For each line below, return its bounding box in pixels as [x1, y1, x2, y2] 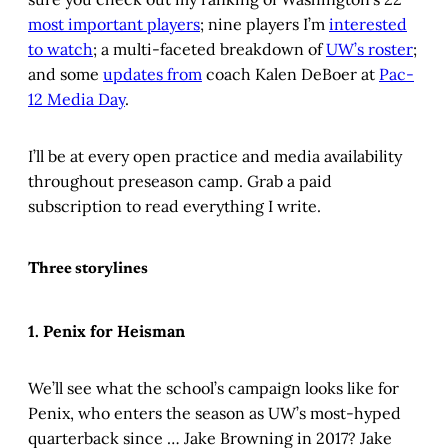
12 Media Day [28, 89, 125, 110]
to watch [28, 39, 93, 60]
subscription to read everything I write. [28, 196, 321, 217]
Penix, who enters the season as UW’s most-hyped [28, 402, 401, 423]
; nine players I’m [200, 14, 329, 35]
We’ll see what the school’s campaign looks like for [28, 377, 399, 398]
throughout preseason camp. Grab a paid [28, 171, 332, 192]
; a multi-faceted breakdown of [93, 39, 326, 60]
